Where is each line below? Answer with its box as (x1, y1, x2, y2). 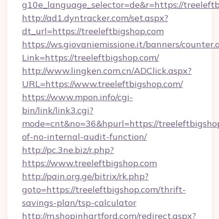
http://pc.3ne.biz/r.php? (22, 144, 114, 155)
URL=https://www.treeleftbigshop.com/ (22, 78, 183, 89)
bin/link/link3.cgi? (22, 105, 93, 116)
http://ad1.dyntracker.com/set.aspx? (22, 12, 168, 23)
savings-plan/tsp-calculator (22, 197, 136, 208)
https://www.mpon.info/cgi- (22, 91, 133, 103)
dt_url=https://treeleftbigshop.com (22, 25, 164, 37)
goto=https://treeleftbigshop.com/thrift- (22, 184, 186, 195)
